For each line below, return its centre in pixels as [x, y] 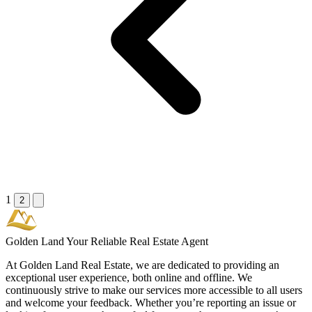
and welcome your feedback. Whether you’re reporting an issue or [151, 303]
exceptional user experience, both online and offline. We [129, 278]
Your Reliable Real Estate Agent [137, 242]
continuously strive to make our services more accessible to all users [154, 290]
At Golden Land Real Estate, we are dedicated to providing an [142, 265]
